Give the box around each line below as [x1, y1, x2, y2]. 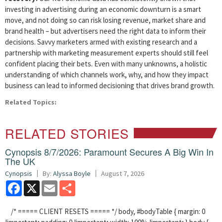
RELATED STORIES [5, 124, 129, 142]
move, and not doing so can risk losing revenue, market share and [5, 15, 206, 25]
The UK [5, 155, 35, 167]
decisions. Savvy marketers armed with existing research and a [5, 37, 197, 47]
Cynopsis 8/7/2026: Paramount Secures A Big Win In [5, 145, 214, 158]
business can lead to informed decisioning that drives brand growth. [5, 81, 215, 90]
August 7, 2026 [101, 169, 144, 178]
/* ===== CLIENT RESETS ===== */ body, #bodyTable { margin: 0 [5, 207, 205, 216]
